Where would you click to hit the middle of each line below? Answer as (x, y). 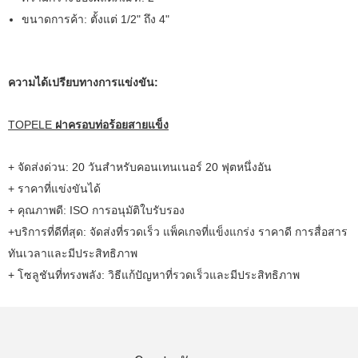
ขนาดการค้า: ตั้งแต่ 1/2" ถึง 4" (95, 20)
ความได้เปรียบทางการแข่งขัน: (83, 83)
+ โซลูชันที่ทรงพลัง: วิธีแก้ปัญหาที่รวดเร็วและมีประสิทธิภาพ (154, 275)
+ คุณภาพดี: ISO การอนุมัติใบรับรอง (96, 211)
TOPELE (32, 125)
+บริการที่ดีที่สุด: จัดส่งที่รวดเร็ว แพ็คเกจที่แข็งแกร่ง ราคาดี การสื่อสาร (178, 232)
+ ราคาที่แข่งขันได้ (54, 189)
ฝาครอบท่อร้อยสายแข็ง (112, 125)
